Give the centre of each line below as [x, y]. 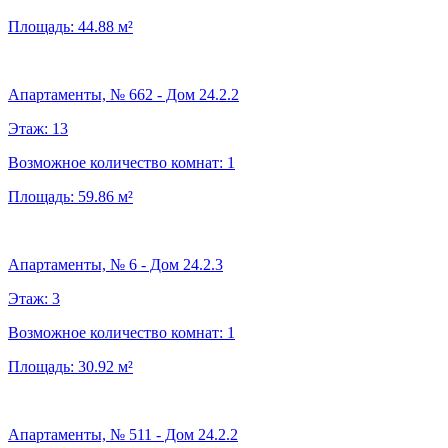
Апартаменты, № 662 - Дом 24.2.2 [123, 94]
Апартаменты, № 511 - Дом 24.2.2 [123, 434]
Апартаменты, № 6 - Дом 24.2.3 [115, 264]
